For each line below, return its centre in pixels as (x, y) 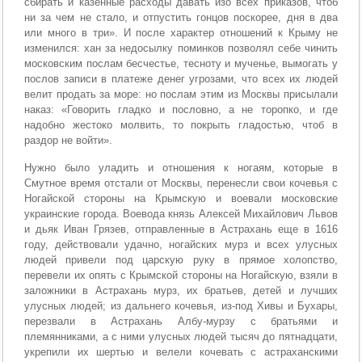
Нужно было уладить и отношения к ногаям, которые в (181, 168)
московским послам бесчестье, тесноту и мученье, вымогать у (181, 63)
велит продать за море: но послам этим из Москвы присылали (181, 94)
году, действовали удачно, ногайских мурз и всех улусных (181, 245)
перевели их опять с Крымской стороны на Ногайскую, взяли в (181, 276)
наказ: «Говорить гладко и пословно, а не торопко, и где (181, 109)
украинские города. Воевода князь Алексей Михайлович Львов (181, 214)
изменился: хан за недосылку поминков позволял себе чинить (181, 48)
